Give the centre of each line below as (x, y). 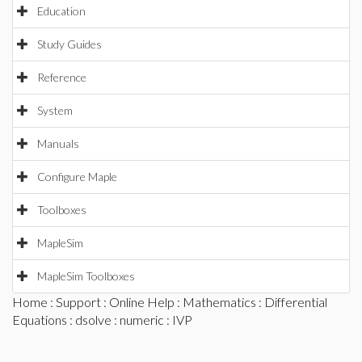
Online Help (142, 302)
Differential (296, 302)
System (55, 110)
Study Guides (69, 44)
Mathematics (219, 302)
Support (78, 302)
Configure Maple (77, 177)
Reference (62, 77)
